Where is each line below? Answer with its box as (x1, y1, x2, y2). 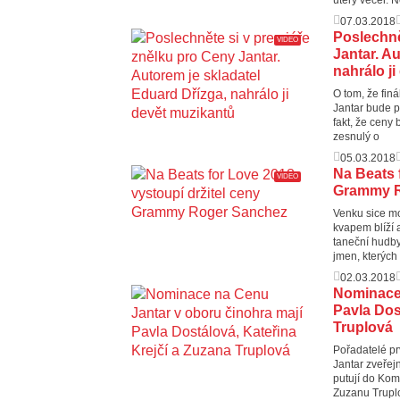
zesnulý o (333, 129, 379, 143)
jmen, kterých (333, 249, 397, 262)
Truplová (333, 319, 393, 335)
